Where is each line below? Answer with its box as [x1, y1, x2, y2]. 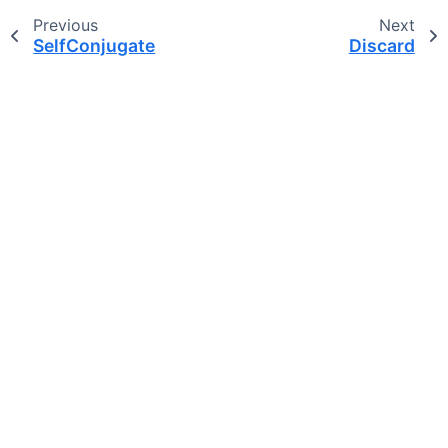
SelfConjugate [33, 34, 156, 56]
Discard [348, 34, 415, 56]
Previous [32, 14, 98, 35]
